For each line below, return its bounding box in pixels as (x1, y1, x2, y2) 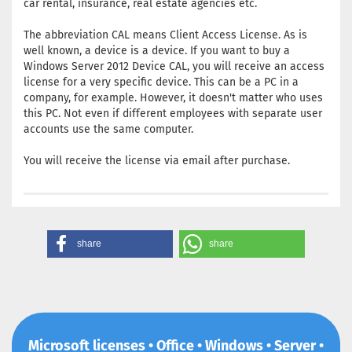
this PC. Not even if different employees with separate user (24, 107, 322, 120)
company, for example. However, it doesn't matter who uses (24, 91, 323, 104)
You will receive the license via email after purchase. (24, 154, 290, 167)
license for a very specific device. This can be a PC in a (24, 75, 299, 89)
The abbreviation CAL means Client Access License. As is (24, 28, 307, 42)
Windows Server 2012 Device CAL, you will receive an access (24, 60, 324, 73)
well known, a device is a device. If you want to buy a (24, 44, 290, 57)
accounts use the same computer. (24, 123, 193, 136)
